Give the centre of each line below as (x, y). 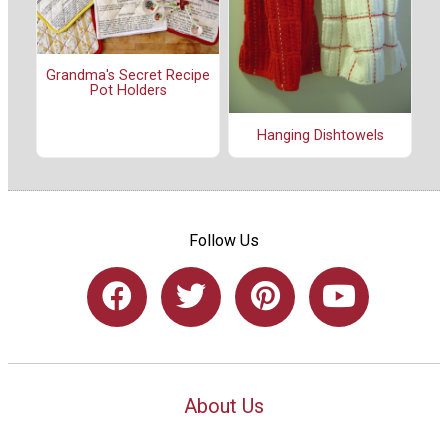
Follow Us (224, 241)
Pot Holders (128, 90)
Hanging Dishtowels (320, 135)
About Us (224, 405)
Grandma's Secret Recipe (128, 75)
